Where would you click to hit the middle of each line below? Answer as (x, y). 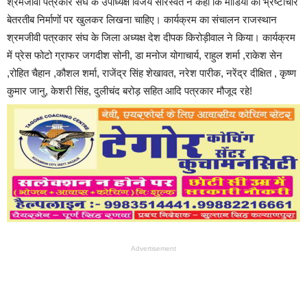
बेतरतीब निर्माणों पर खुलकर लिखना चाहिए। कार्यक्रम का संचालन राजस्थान (142, 19)
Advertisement (153, 248)
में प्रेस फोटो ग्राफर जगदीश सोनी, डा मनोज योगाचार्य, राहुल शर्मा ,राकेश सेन (145, 55)
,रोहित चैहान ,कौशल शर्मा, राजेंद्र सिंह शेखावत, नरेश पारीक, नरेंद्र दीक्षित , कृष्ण (151, 73)
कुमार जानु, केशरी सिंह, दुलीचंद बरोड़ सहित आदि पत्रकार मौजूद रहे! (130, 90)
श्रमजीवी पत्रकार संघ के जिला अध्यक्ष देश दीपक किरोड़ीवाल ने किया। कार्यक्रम (151, 37)
